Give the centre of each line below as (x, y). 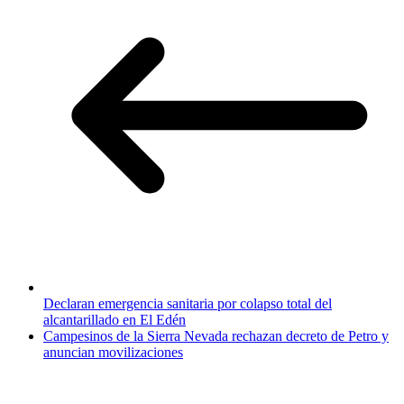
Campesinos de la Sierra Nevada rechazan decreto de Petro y (216, 336)
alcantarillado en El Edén (115, 320)
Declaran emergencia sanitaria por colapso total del (188, 304)
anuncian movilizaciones (113, 353)
